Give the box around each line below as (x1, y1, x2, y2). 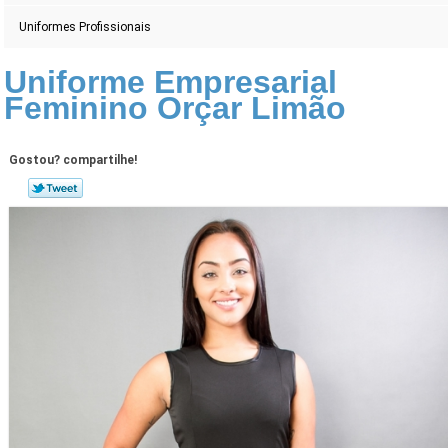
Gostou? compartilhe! (8, 153, 137, 168)
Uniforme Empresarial (4, 64, 338, 101)
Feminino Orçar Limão (4, 90, 347, 127)
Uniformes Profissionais (19, 20, 152, 35)
